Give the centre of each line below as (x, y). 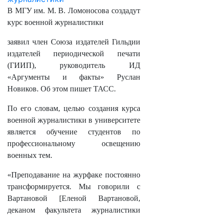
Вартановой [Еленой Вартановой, (74, 198)
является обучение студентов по (74, 132)
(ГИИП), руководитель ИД (74, 65)
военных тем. (30, 155)
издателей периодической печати (74, 54)
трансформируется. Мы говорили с (74, 186)
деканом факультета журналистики (74, 210)
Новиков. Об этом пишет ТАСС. (62, 89)
